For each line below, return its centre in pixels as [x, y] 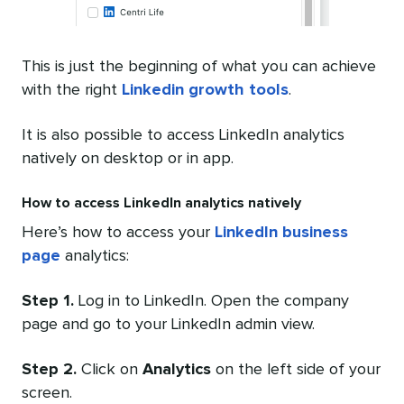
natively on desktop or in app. [128, 158]
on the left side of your [296, 369]
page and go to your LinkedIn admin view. [168, 324]
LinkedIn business [281, 232]
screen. [47, 393]
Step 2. [49, 369]
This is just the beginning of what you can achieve [199, 66]
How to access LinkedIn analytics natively [161, 202]
